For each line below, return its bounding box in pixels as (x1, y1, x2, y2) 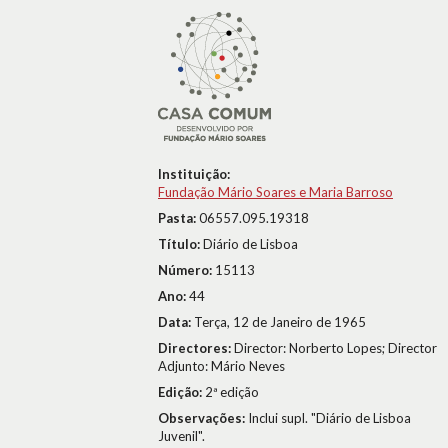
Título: (158, 236, 203, 252)
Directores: (158, 340, 234, 356)
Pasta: (158, 210, 199, 226)
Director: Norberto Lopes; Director (234, 340, 437, 356)
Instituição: (158, 166, 230, 182)
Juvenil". (158, 428, 205, 444)
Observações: (158, 410, 248, 426)
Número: (158, 262, 215, 278)
